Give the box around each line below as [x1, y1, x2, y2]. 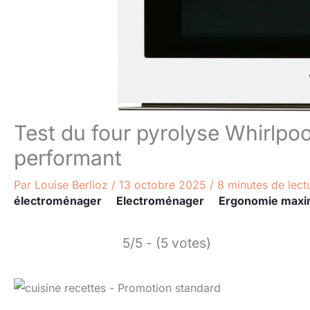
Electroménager [116, 194, 204, 208]
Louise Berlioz [35, 178, 111, 192]
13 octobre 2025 [119, 178, 210, 192]
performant [14, 145, 122, 170]
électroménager [14, 194, 102, 208]
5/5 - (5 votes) [122, 235, 211, 251]
